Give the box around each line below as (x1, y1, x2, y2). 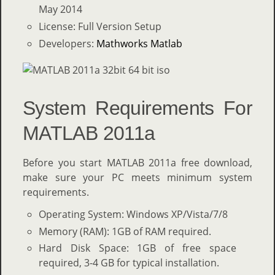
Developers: (38, 36, 96, 50)
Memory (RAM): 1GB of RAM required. (38, 224, 211, 238)
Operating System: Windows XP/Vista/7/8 (38, 207, 228, 221)
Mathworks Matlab (96, 36, 182, 50)
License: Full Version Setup (38, 19, 161, 33)
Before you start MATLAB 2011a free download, (23, 155, 252, 169)
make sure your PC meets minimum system (23, 170, 252, 184)
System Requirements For (23, 96, 252, 119)
